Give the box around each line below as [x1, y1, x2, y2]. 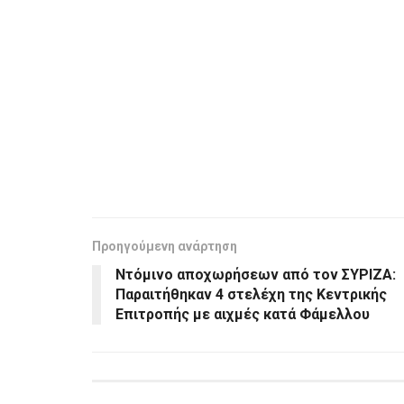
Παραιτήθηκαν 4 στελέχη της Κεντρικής [115, 285, 387, 303]
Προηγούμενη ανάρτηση [92, 238, 237, 253]
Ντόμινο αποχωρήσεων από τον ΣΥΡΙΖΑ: [115, 265, 396, 283]
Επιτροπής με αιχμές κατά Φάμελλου [115, 305, 370, 323]
